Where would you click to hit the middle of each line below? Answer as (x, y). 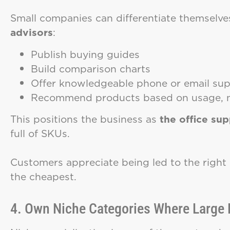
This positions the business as (85, 119)
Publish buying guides (85, 54)
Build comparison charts (91, 68)
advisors (32, 32)
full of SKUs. (40, 133)
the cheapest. (43, 177)
